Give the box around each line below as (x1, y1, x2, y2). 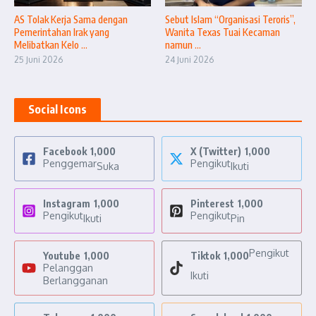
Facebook (43, 145, 87, 158)
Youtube (43, 250, 80, 262)
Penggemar (43, 157, 97, 170)
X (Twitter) (190, 145, 241, 158)
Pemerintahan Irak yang (14, 26, 109, 39)
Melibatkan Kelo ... (14, 39, 87, 51)
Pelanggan (43, 262, 93, 274)
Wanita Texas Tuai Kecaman (165, 26, 280, 39)
